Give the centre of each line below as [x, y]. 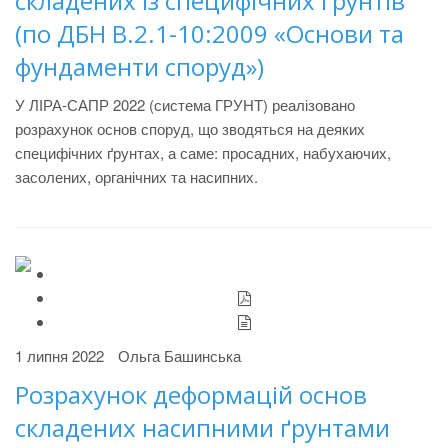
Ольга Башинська [179, 355]
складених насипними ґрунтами [202, 427]
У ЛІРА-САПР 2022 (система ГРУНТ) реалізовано [185, 104]
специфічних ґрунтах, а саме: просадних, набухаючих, [203, 152]
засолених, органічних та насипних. [136, 176]
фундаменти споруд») [139, 66]
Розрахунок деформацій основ [191, 394]
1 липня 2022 [59, 355]
